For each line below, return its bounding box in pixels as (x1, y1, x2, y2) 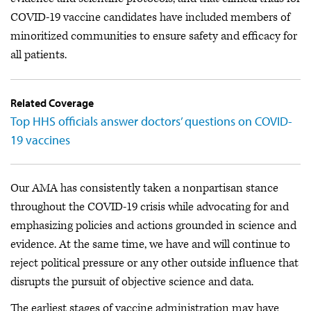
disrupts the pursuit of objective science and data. (10, 274, 253, 289)
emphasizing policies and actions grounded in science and (10, 218, 296, 233)
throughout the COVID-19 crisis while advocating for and (10, 199, 289, 215)
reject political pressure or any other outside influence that (10, 255, 299, 271)
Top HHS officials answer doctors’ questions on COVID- (10, 113, 292, 129)
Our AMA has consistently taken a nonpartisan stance (10, 180, 278, 196)
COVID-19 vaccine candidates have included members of (10, 10, 290, 25)
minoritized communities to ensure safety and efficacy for (10, 28, 297, 44)
